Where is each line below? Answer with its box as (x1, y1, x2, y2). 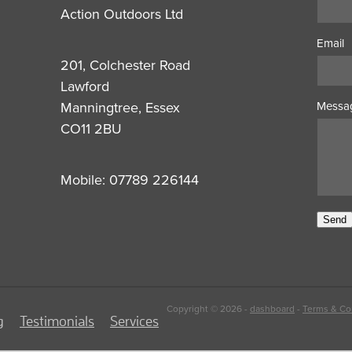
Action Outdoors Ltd (60, 4, 183, 24)
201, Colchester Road (60, 55, 190, 75)
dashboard (250, 302, 295, 316)
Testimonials (20, 313, 94, 330)
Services (110, 313, 159, 330)
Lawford (60, 76, 109, 97)
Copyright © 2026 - (167, 302, 250, 316)
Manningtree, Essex (60, 97, 180, 118)
